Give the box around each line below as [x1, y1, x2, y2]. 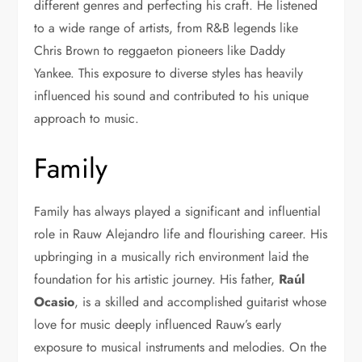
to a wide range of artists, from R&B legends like [34, 19, 299, 38]
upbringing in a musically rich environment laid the [34, 247, 309, 267]
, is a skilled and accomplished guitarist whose [74, 293, 327, 312]
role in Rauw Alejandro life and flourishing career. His [34, 225, 328, 244]
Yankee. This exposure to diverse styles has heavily [34, 64, 304, 83]
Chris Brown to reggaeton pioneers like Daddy [34, 41, 286, 61]
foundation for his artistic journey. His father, [34, 270, 280, 289]
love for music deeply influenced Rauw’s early [34, 315, 282, 335]
